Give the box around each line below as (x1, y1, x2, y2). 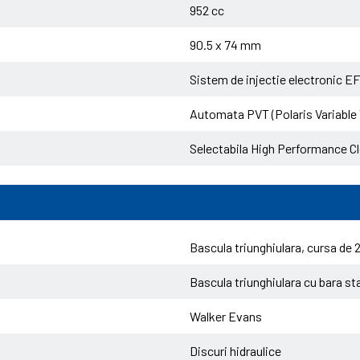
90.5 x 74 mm (190, 37, 261, 52)
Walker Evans (190, 309, 262, 324)
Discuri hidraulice (190, 343, 281, 358)
